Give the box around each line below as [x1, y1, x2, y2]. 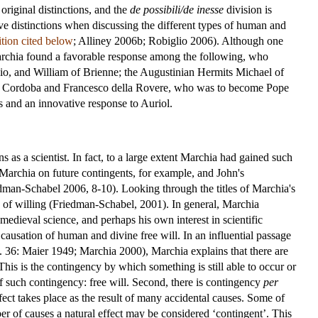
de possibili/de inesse [130, 3, 224, 16]
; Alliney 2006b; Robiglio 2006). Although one [73, 34, 283, 47]
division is [224, 3, 272, 16]
